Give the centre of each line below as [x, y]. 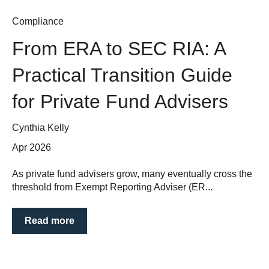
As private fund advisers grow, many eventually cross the [132, 174]
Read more [50, 220]
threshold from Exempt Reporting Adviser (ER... [112, 187]
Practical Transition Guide [122, 75]
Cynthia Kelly [41, 127]
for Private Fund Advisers [120, 101]
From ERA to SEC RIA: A [119, 48]
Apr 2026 [32, 147]
